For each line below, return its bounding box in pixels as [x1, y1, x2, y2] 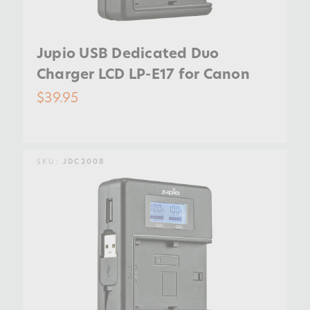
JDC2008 [62, 156, 106, 166]
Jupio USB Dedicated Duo [36, 43, 219, 62]
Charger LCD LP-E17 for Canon [36, 64, 250, 83]
